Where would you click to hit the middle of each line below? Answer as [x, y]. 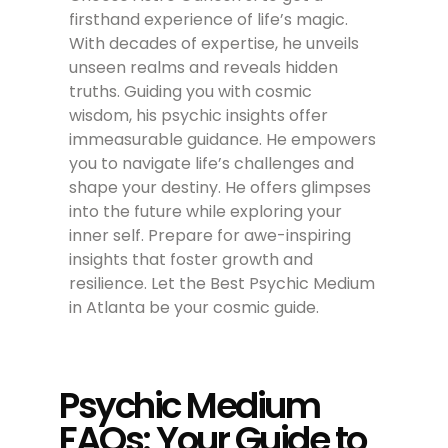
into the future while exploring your [206, 211]
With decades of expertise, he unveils [214, 43]
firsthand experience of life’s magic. [209, 19]
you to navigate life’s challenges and [212, 163]
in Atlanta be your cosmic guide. [194, 307]
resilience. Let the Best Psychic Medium [222, 283]
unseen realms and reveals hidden [204, 67]
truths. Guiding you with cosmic [191, 91]
